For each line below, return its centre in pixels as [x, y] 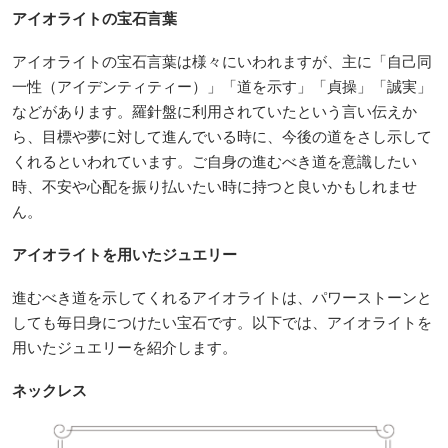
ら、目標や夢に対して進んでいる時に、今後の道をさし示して [222, 136]
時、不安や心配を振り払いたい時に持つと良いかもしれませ [214, 186]
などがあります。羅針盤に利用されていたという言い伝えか [214, 111]
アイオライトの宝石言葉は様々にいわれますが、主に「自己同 [222, 61]
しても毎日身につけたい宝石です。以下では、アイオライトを [222, 322]
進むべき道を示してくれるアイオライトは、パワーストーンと [222, 297]
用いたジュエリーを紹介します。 [124, 347]
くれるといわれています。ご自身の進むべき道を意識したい [214, 161]
